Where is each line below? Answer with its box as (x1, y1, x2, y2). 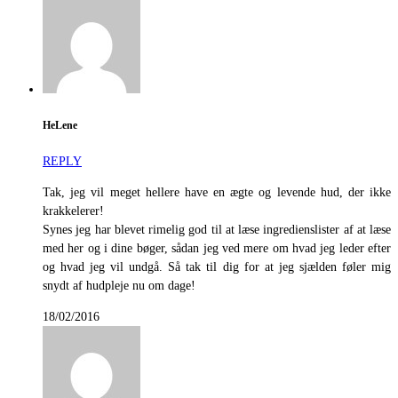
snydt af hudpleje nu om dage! (43, 279, 195, 293)
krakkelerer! (43, 204, 104, 219)
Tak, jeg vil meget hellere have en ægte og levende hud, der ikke (43, 186, 391, 200)
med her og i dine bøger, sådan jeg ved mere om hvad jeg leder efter (43, 242, 391, 256)
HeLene (43, 119, 77, 131)
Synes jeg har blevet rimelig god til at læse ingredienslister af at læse (43, 223, 391, 237)
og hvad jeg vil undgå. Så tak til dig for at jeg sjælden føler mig (43, 260, 391, 275)
